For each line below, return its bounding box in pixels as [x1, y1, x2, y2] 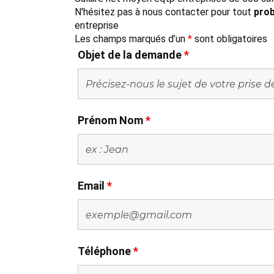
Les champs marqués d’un [75, 33, 188, 45]
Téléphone [78, 245, 133, 257]
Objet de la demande [78, 48, 184, 61]
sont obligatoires [192, 33, 267, 45]
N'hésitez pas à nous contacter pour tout [75, 6, 254, 18]
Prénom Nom [78, 114, 146, 127]
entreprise [75, 20, 119, 31]
